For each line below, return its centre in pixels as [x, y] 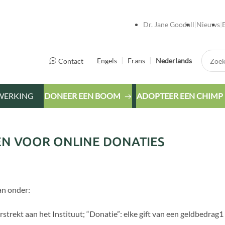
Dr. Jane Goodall [168, 24]
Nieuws [208, 24]
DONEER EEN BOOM [82, 96]
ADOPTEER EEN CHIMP [180, 96]
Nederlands [174, 61]
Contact [71, 61]
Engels [107, 61]
